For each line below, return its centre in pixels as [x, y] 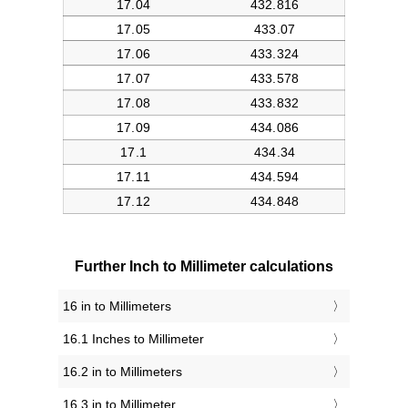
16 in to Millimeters [117, 306]
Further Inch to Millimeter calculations [204, 267]
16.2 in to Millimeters [122, 372]
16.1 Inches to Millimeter [133, 339]
